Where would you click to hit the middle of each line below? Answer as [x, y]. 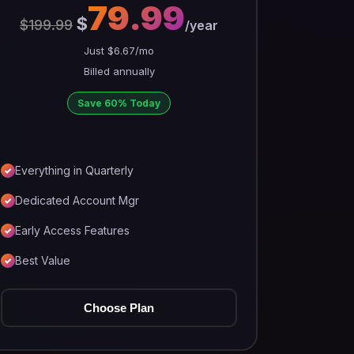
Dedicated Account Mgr [77, 200]
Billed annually [119, 71]
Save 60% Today [119, 103]
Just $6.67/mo [119, 51]
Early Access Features [73, 230]
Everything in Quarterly [75, 170]
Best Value [43, 260]
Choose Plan [119, 308]
